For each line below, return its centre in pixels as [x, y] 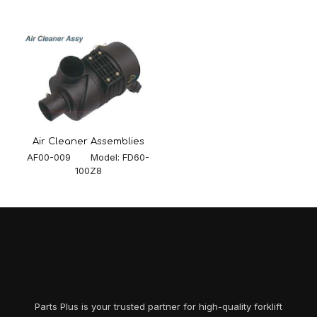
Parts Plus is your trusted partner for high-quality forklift [158, 307]
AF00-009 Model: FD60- [88, 157]
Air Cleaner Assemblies [88, 142]
